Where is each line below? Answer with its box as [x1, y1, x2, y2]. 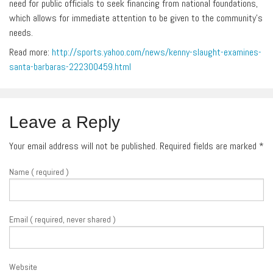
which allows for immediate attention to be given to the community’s [9, 11, 263, 24]
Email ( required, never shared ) [9, 213, 116, 225]
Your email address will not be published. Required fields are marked [9, 139, 259, 152]
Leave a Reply [9, 112, 120, 132]
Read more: [9, 45, 52, 58]
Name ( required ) [9, 166, 69, 177]
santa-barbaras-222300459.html [9, 60, 131, 73]
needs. [9, 26, 33, 39]
